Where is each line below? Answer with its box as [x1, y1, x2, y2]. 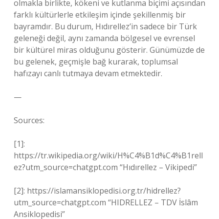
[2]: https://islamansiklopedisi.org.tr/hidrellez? [14, 185, 181, 196]
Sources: [14, 115, 44, 126]
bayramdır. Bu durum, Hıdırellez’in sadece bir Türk [14, 21, 197, 32]
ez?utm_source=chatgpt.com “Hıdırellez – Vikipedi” [14, 162, 197, 173]
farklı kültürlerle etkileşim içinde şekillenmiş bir [14, 9, 186, 20]
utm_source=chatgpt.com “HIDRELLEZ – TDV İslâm [14, 197, 198, 208]
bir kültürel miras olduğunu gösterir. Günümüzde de [14, 44, 205, 55]
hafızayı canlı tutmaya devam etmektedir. [14, 68, 162, 79]
